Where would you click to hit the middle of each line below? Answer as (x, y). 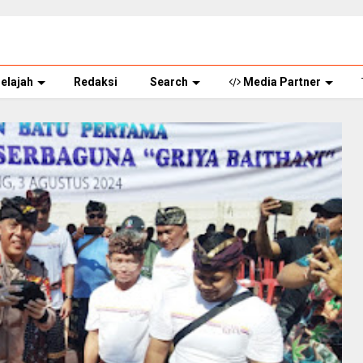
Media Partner (281, 82)
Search (169, 82)
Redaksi (96, 82)
